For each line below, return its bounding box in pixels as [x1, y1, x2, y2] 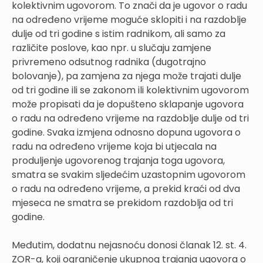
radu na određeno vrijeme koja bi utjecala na [12, 139, 217, 153]
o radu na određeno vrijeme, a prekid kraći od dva [12, 181, 240, 195]
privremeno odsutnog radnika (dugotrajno [12, 55, 206, 69]
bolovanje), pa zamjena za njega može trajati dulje [12, 69, 241, 83]
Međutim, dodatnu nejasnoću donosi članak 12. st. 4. [12, 238, 247, 252]
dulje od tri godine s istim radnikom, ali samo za [12, 26, 225, 41]
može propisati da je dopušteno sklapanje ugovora [12, 97, 244, 111]
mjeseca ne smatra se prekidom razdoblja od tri [12, 195, 233, 210]
